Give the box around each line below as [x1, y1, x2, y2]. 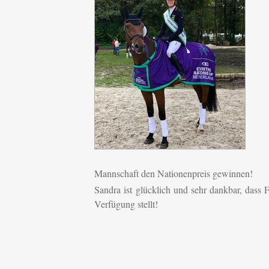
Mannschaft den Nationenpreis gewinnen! [94, 167, 253, 180]
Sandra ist [94, 183, 133, 196]
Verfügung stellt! [94, 198, 158, 211]
